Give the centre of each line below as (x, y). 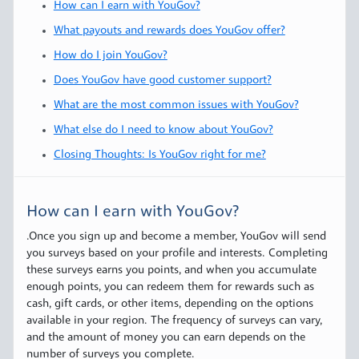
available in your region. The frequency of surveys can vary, (174, 321)
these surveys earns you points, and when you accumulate (171, 271)
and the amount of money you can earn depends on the (166, 338)
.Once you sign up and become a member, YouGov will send (176, 237)
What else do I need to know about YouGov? (163, 131)
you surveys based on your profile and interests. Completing (177, 254)
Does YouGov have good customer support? (162, 81)
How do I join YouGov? (110, 56)
